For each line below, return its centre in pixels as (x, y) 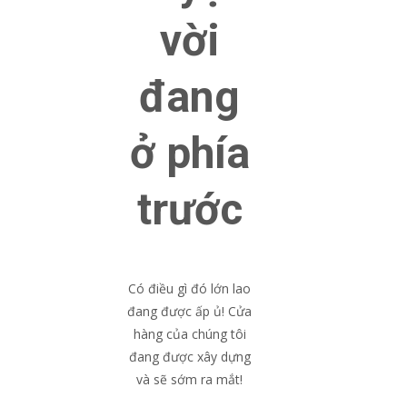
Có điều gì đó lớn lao (189, 288)
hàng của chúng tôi (189, 334)
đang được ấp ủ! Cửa (189, 311)
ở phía (189, 153)
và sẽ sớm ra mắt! (189, 379)
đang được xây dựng (189, 357)
